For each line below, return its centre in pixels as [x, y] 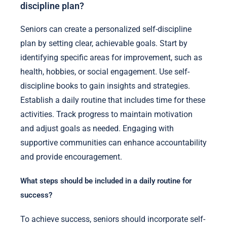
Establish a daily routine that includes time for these [113, 100]
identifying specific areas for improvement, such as [111, 57]
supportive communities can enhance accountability [113, 142]
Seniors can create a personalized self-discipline [106, 29]
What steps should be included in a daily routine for [106, 181]
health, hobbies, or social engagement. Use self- [105, 71]
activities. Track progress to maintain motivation [106, 114]
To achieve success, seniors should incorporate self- [113, 219]
